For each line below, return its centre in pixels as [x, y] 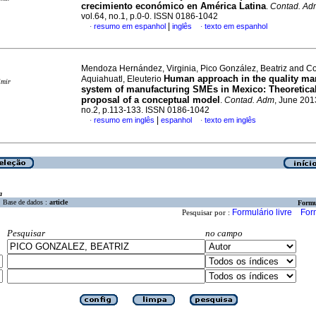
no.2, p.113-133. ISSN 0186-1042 [145, 110]
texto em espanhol [236, 26]
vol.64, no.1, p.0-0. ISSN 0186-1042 [150, 16]
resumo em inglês [124, 120]
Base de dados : [26, 202]
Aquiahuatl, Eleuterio [122, 79]
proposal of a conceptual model [151, 100]
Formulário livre [262, 213]
